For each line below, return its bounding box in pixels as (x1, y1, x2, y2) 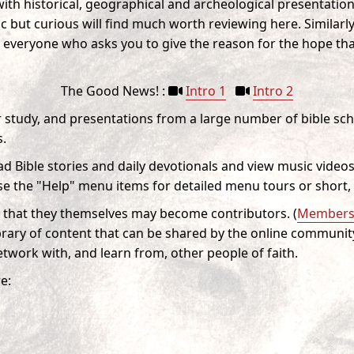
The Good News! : (60, 82, 168, 100)
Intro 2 (252, 82, 293, 100)
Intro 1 (185, 82, 226, 100)
